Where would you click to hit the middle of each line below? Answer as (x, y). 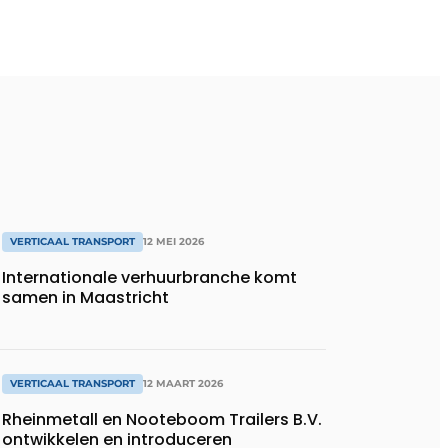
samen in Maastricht (85, 298)
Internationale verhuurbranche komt (149, 278)
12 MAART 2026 (183, 383)
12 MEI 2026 (173, 242)
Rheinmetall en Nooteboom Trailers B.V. (162, 419)
